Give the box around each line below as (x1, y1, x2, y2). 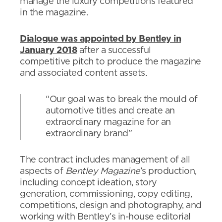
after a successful (77, 46, 151, 55)
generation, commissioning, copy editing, (20, 190, 192, 199)
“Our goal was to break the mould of (46, 95, 198, 104)
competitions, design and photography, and (20, 201, 202, 210)
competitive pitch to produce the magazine (20, 57, 201, 66)
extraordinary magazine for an (46, 118, 171, 127)
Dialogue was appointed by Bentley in (20, 35, 181, 44)
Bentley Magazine (65, 167, 140, 176)
